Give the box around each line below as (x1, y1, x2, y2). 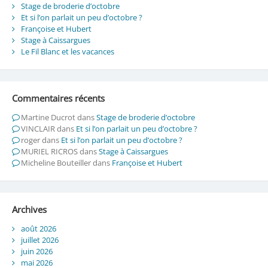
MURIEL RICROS (20, 146, 78, 157)
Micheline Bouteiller (20, 157, 91, 169)
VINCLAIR (20, 123, 55, 135)
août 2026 (20, 223, 56, 234)
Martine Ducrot (20, 112, 75, 123)
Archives (11, 203, 47, 215)
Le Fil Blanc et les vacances (20, 46, 114, 57)
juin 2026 (20, 246, 53, 257)
